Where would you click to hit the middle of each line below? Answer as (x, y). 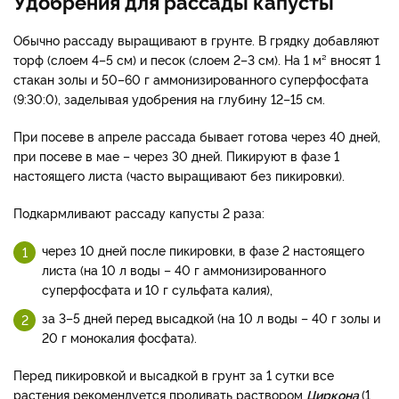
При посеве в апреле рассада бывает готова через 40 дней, (197, 135)
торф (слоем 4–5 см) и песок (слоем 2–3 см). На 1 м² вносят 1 (197, 59)
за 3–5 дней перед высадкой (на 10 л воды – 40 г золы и (211, 317)
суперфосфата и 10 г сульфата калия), (157, 289)
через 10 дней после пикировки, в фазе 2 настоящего (203, 249)
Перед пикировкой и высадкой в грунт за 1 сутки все (174, 374)
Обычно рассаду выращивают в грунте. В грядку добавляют (196, 39)
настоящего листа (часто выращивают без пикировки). (181, 175)
